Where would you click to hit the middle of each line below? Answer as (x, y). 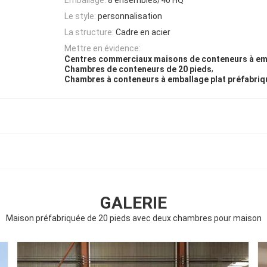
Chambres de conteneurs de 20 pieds (138, 69)
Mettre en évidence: (103, 49)
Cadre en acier (143, 32)
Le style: (80, 16)
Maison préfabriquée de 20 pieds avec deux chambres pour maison (133, 218)
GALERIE (133, 203)
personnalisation (130, 16)
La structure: (89, 32)
